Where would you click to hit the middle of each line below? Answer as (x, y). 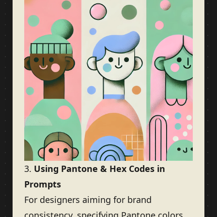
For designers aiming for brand (88, 200)
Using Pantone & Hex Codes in (100, 169)
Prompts (43, 184)
